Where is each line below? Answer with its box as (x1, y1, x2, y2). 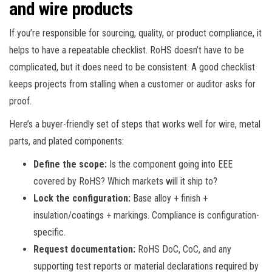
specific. (33, 226, 66, 238)
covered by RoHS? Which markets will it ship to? (33, 175, 217, 187)
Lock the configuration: (33, 192, 131, 204)
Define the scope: (33, 158, 107, 170)
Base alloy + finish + (131, 192, 208, 204)
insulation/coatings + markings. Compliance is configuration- (33, 209, 259, 221)
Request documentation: (33, 243, 135, 255)
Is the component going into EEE (107, 158, 233, 170)
